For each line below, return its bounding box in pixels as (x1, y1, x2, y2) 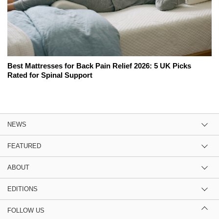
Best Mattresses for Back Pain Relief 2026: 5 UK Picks (7, 61, 191, 70)
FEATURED (7, 142, 41, 150)
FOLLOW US (7, 206, 44, 214)
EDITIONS (7, 185, 38, 193)
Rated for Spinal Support (7, 70, 92, 79)
